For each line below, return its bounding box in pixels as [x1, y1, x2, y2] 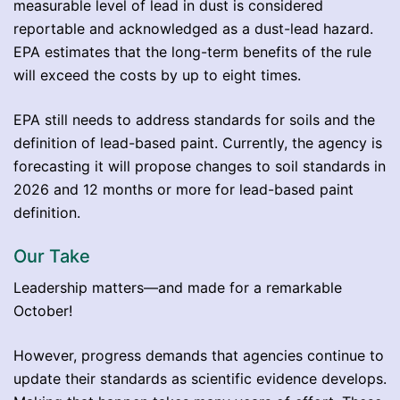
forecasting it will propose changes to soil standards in [13, 156, 386, 175]
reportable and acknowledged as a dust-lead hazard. [13, 19, 373, 37]
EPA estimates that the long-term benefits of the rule [13, 42, 371, 61]
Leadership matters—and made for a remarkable [13, 278, 342, 296]
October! [13, 301, 72, 320]
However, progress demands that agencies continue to [13, 346, 384, 364]
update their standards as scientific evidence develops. [13, 369, 387, 387]
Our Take [13, 245, 90, 267]
